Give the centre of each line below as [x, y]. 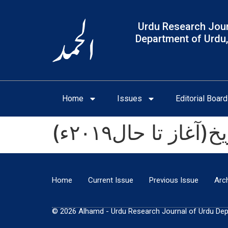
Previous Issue [174, 180]
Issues [130, 99]
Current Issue [111, 180]
